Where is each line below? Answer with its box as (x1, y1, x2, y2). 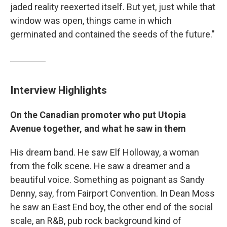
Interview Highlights (10, 83, 107, 96)
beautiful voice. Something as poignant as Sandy (10, 174, 205, 185)
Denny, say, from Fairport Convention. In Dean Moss (10, 187, 215, 199)
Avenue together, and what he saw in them (10, 123, 186, 134)
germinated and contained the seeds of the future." (10, 28, 215, 40)
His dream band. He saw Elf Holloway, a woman (10, 146, 199, 158)
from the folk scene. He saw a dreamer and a (10, 160, 190, 171)
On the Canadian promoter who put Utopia (10, 109, 186, 120)
